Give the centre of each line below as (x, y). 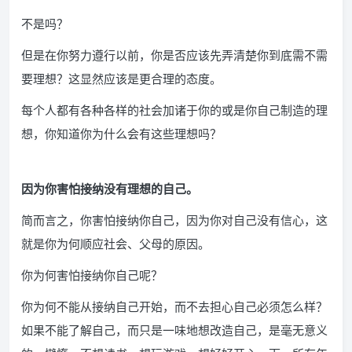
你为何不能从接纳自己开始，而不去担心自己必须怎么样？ (174, 306)
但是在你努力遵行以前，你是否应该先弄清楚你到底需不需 (174, 55)
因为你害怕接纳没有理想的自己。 (110, 188)
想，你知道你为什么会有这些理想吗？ (121, 133)
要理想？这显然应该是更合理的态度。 (121, 78)
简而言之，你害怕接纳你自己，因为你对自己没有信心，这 (174, 220)
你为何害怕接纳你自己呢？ (92, 275)
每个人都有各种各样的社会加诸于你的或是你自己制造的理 (174, 110)
